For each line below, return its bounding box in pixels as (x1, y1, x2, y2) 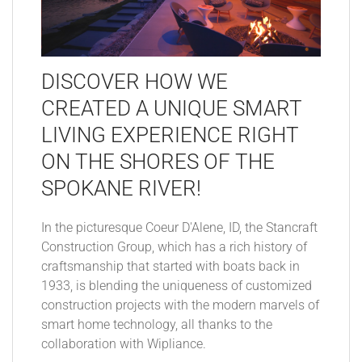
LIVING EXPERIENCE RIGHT (41, 122, 299, 147)
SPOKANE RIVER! (41, 175, 201, 200)
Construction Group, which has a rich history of (41, 239, 307, 255)
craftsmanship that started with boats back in (41, 259, 300, 274)
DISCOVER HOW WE (41, 69, 228, 94)
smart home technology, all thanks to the (41, 317, 272, 332)
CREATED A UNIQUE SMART (41, 95, 302, 120)
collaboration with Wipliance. (41, 336, 206, 351)
